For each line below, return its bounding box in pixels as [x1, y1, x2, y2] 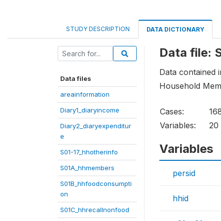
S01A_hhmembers [60, 164, 114, 172]
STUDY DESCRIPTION [66, 25, 130, 33]
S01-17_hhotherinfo [60, 148, 118, 156]
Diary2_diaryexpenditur [60, 122, 131, 130]
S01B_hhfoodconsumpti [60, 180, 132, 187]
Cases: [160, 107, 184, 117]
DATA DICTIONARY [147, 26, 204, 33]
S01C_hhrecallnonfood [60, 206, 129, 214]
